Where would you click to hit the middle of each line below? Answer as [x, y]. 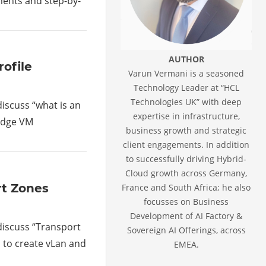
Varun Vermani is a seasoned [186, 73]
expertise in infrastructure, [186, 116]
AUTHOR [186, 59]
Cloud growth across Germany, [186, 173]
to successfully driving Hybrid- [186, 159]
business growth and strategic [186, 130]
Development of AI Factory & [186, 216]
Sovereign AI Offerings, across [186, 230]
